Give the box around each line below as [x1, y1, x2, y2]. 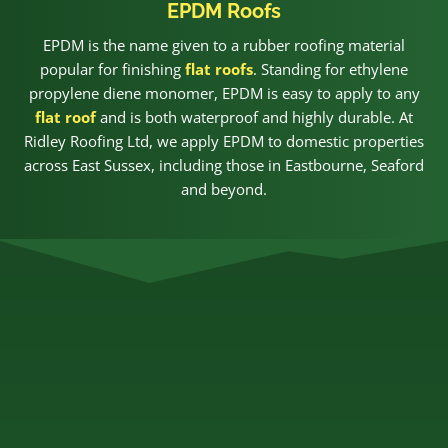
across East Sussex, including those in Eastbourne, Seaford [24, 154, 424, 175]
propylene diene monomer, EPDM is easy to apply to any [28, 82, 420, 103]
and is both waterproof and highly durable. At [96, 106, 413, 127]
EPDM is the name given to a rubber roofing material [43, 34, 405, 55]
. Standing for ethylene [253, 58, 408, 79]
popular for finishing [40, 58, 185, 79]
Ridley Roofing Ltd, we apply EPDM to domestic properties [24, 130, 424, 151]
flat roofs [185, 58, 253, 79]
